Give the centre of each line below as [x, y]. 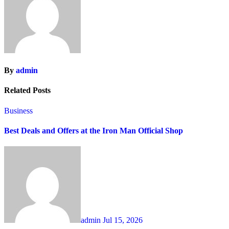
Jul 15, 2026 [123, 220]
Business [18, 110]
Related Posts [27, 90]
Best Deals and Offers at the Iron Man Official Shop [94, 130]
